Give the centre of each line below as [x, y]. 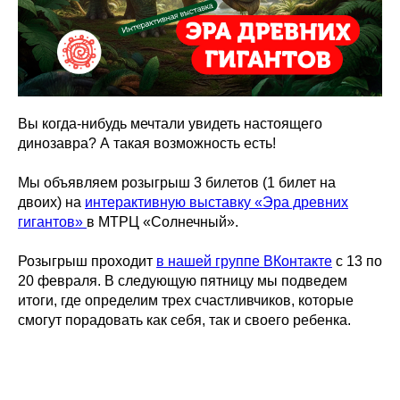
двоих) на [51, 203]
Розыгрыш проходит [87, 262]
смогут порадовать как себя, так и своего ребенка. [184, 321]
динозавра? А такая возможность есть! [147, 144]
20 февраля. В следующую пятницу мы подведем [183, 281]
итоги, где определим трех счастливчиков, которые [186, 301]
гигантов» [52, 222]
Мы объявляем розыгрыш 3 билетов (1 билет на [177, 183]
